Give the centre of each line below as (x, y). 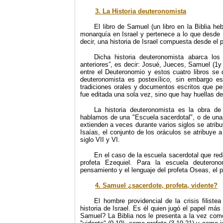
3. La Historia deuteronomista (141, 11)
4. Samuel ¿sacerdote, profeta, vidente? (156, 185)
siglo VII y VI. (100, 140)
